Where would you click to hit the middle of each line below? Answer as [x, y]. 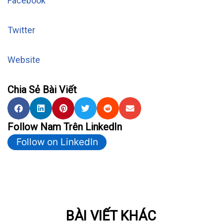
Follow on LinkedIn [57, 142]
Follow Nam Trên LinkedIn [65, 127]
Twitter [21, 30]
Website [24, 60]
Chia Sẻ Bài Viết [42, 90]
